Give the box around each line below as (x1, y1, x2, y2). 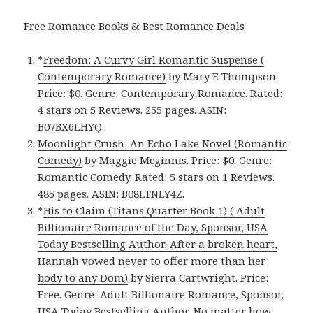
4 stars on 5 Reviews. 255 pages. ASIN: (38, 103, 227, 117)
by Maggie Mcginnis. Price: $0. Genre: (82, 153, 272, 168)
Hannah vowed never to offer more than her (38, 254, 266, 268)
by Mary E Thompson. (166, 69, 279, 84)
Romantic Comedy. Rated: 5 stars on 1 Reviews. (38, 170, 275, 184)
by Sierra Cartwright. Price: (128, 270, 269, 285)
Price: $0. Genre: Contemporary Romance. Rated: (38, 86, 283, 101)
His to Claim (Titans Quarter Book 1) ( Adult (43, 203, 265, 218)
